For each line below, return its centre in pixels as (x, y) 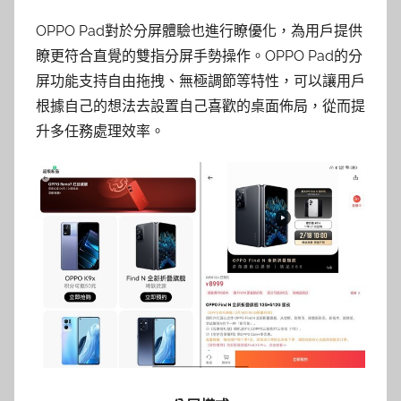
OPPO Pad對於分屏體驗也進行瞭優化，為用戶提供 (199, 31)
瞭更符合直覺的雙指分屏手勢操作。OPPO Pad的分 (199, 56)
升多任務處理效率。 (100, 132)
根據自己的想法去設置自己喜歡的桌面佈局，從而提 (200, 107)
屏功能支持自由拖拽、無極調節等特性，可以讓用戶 (200, 81)
